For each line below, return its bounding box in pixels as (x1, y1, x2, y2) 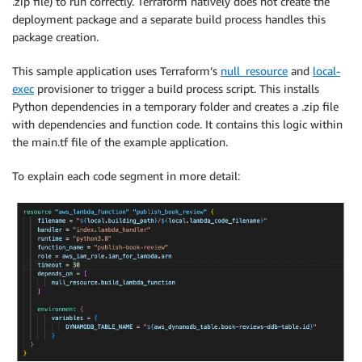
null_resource (221, 64, 288, 78)
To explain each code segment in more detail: (12, 169, 240, 183)
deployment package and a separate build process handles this (12, 12, 326, 27)
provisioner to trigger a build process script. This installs (34, 82, 319, 96)
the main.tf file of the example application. (12, 135, 228, 149)
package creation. (12, 30, 99, 44)
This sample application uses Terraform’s (12, 64, 221, 78)
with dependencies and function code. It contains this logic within (12, 117, 343, 132)
